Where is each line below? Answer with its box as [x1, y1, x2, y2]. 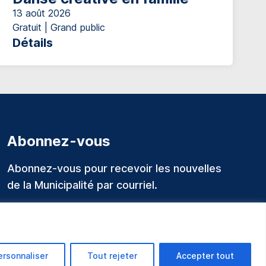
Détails [12, 35, 53, 50]
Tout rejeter [87, 250, 137, 261]
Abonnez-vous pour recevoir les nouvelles [7, 161, 221, 175]
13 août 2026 [12, 7, 71, 19]
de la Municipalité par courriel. [7, 178, 157, 191]
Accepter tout [176, 250, 234, 261]
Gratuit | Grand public [12, 21, 106, 33]
